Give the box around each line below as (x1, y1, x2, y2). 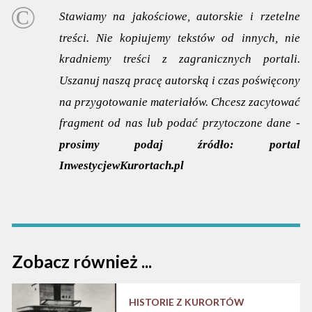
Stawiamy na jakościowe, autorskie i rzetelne (58, 10, 300, 24)
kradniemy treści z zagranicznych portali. (58, 52, 300, 66)
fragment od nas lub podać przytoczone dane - (58, 116, 300, 130)
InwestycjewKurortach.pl (58, 159, 184, 173)
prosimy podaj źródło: (58, 137, 235, 151)
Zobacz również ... (12, 251, 153, 272)
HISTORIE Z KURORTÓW (128, 295, 244, 308)
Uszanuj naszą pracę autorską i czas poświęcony (58, 74, 300, 87)
